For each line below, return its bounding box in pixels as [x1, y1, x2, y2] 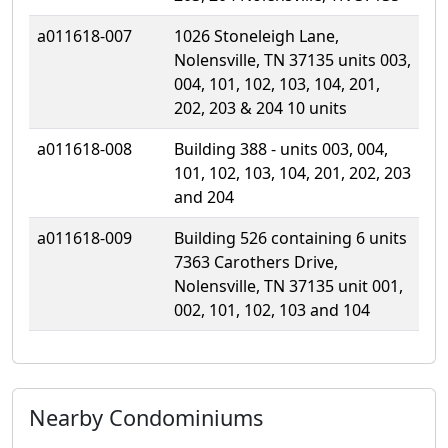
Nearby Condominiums [29, 402, 263, 432]
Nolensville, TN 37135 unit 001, [174, 274, 403, 297]
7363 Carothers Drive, [174, 250, 338, 273]
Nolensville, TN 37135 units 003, [174, 48, 411, 71]
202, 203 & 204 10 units [174, 96, 347, 119]
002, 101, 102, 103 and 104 [174, 298, 370, 321]
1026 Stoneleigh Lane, [174, 24, 339, 47]
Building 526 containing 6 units [174, 226, 407, 249]
